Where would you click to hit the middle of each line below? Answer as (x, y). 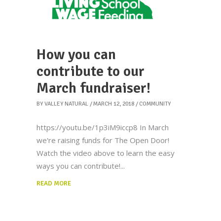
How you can (76, 55)
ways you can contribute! (78, 166)
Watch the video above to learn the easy (106, 153)
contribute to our (91, 72)
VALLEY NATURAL (66, 104)
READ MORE (54, 184)
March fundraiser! (93, 88)
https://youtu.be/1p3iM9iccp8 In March (103, 128)
